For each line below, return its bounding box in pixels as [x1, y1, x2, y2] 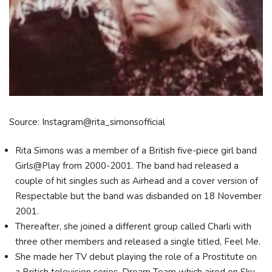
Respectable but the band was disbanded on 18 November [15, 190, 262, 203]
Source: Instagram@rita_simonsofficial [9, 115, 165, 128]
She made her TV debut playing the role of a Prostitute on [15, 251, 257, 263]
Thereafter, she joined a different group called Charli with [15, 220, 251, 233]
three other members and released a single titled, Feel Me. [15, 236, 260, 248]
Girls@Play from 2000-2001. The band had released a [15, 160, 239, 172]
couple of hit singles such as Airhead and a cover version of [15, 175, 258, 188]
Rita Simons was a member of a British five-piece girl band [15, 144, 257, 157]
